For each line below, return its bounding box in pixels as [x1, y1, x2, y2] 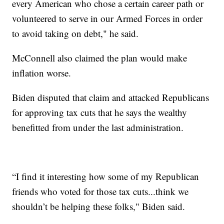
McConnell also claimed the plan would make [12, 51, 187, 64]
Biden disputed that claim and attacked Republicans [12, 91, 209, 104]
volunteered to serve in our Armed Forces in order [12, 12, 203, 25]
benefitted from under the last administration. [12, 121, 184, 134]
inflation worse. [12, 66, 71, 79]
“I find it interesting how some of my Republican [12, 170, 199, 183]
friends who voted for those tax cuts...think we [12, 185, 189, 198]
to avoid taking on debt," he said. [12, 27, 139, 40]
